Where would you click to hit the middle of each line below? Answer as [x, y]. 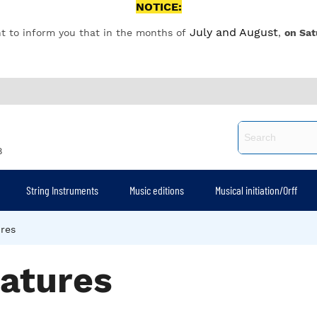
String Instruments [63, 190]
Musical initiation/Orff [257, 190]
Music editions [157, 190]
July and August [234, 32]
